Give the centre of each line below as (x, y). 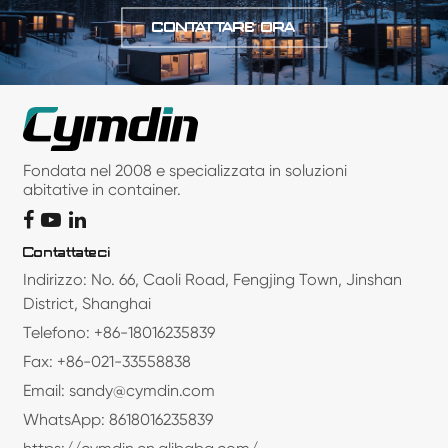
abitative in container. (102, 190)
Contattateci (67, 252)
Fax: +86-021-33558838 (107, 362)
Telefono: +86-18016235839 (119, 333)
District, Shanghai (87, 304)
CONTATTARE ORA (224, 27)
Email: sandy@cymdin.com (119, 391)
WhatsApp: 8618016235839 (118, 420)
